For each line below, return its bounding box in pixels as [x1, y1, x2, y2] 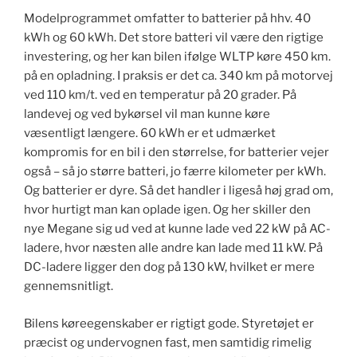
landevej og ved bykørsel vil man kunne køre [24, 107, 270, 122]
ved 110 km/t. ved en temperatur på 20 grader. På [24, 88, 296, 103]
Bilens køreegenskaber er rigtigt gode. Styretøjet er [24, 316, 314, 331]
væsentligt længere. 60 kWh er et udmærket [24, 126, 276, 141]
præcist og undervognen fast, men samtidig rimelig [24, 335, 312, 350]
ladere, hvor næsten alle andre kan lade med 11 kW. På [24, 241, 323, 256]
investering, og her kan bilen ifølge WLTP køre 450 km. [24, 49, 331, 65]
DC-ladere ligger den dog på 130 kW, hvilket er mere [24, 260, 315, 275]
